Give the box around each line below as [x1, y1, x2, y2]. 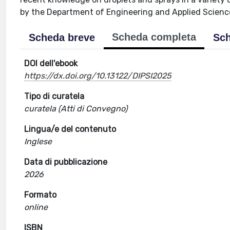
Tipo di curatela [24, 91, 85, 101]
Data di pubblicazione [24, 157, 108, 167]
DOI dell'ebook [24, 59, 78, 68]
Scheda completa [112, 31, 197, 43]
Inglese [24, 137, 52, 146]
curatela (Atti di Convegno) [24, 104, 128, 113]
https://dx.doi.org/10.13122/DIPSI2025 [24, 71, 172, 81]
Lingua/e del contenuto [24, 124, 117, 134]
